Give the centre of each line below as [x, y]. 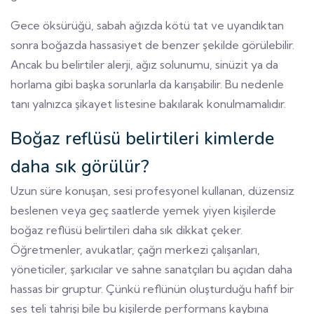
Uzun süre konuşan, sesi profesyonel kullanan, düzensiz [152, 190]
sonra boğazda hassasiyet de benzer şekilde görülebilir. [152, 45]
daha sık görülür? [80, 166]
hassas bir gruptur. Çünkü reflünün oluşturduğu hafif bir [152, 288]
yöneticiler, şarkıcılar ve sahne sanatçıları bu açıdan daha [151, 269]
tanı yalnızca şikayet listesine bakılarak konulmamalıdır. [148, 103]
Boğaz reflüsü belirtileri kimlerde [142, 138]
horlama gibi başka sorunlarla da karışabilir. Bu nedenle [147, 84]
